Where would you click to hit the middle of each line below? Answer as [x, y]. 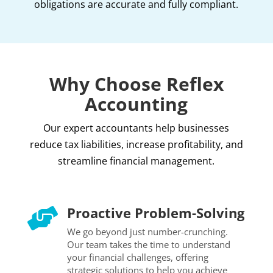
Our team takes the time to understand [148, 244]
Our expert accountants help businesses [136, 128]
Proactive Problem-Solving [155, 212]
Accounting [136, 104]
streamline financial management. [136, 161]
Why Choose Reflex [136, 83]
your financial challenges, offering [137, 257]
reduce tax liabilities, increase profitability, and [136, 144]
